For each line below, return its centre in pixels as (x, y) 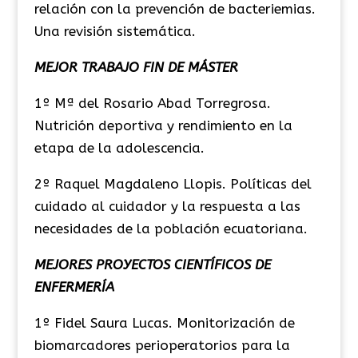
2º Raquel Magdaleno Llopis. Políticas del (173, 183)
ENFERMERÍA (74, 286)
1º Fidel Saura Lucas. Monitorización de (164, 322)
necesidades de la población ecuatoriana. (171, 228)
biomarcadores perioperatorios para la (162, 345)
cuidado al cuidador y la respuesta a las (167, 206)
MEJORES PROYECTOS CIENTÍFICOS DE (152, 264)
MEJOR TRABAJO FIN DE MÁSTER (136, 67)
